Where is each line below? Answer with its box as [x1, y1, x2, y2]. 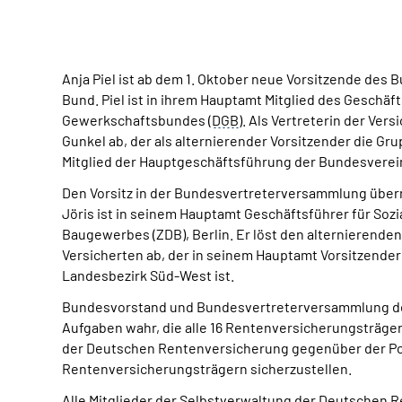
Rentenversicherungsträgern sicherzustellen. [62, 360, 352, 377]
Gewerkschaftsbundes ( [62, 111, 212, 128]
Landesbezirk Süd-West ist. [62, 267, 234, 284]
